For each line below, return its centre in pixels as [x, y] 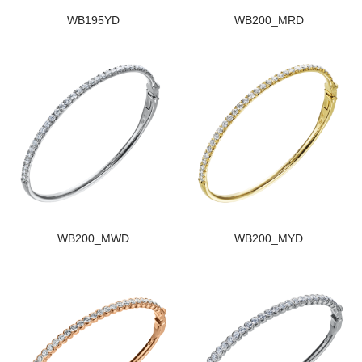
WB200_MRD [269, 21]
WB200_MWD [93, 239]
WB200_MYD [269, 239]
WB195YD [93, 21]
